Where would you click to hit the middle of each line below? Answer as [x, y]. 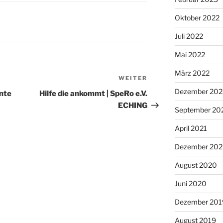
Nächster [165, 80]
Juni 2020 [190, 183]
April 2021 [191, 128]
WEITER [133, 78]
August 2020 [196, 165]
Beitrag [162, 92]
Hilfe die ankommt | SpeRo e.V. [94, 94]
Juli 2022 [189, 36]
